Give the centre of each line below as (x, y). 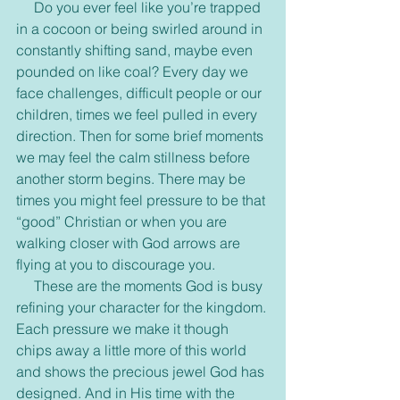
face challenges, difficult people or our (141, 93)
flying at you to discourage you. (116, 265)
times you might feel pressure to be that (142, 200)
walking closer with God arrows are (130, 243)
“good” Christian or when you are (123, 222)
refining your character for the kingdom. (143, 308)
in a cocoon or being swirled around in (141, 29)
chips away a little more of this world (133, 350)
